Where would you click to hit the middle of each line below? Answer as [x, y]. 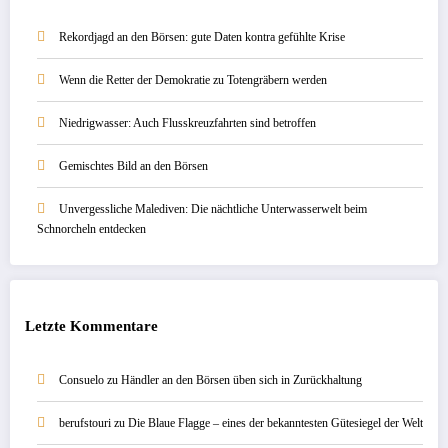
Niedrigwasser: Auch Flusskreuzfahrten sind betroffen [187, 123]
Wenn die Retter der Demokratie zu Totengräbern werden [193, 80]
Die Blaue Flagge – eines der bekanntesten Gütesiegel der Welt [275, 423]
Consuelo [81, 380]
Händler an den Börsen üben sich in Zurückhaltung [241, 380]
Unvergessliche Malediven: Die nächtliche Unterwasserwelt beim [213, 209]
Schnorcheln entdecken [91, 229]
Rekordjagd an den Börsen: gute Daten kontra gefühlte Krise [202, 37]
